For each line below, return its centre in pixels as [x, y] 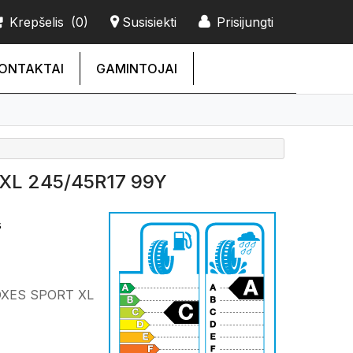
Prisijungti [245, 22]
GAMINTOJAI [137, 69]
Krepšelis [37, 22]
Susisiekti [149, 22]
